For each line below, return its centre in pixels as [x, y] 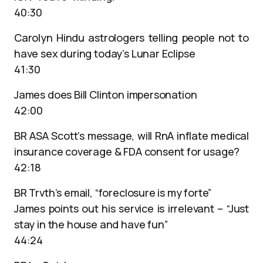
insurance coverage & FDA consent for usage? [127, 151]
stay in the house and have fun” [91, 224]
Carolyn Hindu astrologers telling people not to [131, 38]
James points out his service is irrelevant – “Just [131, 208]
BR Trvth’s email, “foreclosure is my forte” [113, 193]
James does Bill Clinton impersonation [106, 95]
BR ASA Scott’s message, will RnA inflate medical [131, 136]
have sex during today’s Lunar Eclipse [105, 53]
